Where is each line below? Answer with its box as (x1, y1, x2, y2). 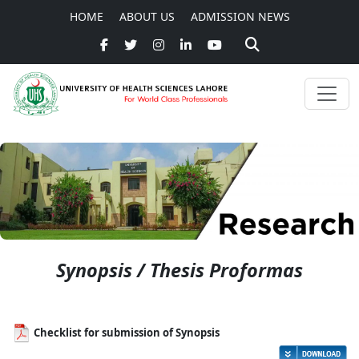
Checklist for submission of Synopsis (31, 325, 220, 340)
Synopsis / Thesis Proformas (56, 256, 303, 283)
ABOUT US (119, 9, 175, 24)
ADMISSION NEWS (190, 9, 290, 24)
